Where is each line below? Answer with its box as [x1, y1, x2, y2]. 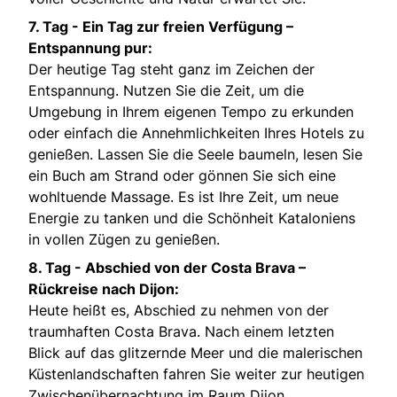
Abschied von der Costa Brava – [85, 259, 306, 277]
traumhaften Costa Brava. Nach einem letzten [28, 323, 334, 341]
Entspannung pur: [28, 39, 152, 58]
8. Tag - [28, 259, 85, 277]
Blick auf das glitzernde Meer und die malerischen [28, 344, 362, 362]
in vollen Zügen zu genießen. [28, 230, 220, 249]
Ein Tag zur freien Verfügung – [82, 18, 293, 36]
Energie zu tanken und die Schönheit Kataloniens [28, 209, 355, 228]
